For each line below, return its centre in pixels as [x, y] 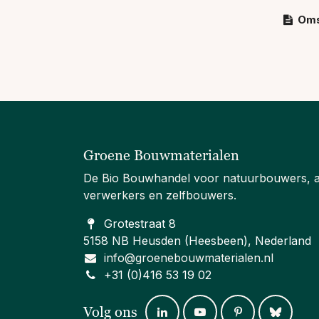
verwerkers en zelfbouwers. [160, 195]
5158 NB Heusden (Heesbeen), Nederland [197, 241]
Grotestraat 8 [140, 224]
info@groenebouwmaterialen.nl [188, 258]
